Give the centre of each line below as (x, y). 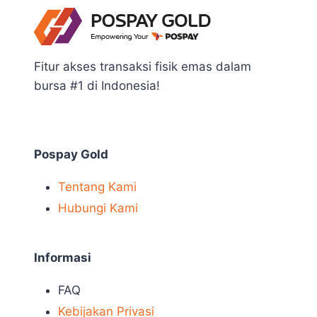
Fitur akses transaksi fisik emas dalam (143, 66)
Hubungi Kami (98, 208)
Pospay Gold (71, 154)
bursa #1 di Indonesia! (97, 85)
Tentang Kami (97, 186)
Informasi (63, 258)
